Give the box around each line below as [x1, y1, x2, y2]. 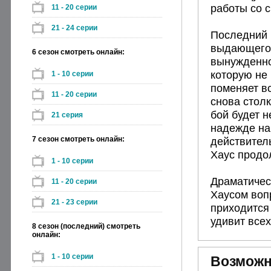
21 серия [51, 111, 83, 119]
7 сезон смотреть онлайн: [32, 135, 125, 143]
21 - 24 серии [51, 24, 97, 32]
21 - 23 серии [51, 198, 97, 206]
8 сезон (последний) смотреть [32, 222, 140, 230]
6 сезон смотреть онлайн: [32, 48, 125, 56]
